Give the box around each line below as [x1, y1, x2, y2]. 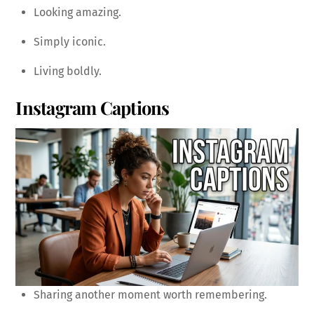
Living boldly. [34, 64, 102, 78]
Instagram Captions [15, 95, 170, 120]
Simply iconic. [34, 34, 106, 48]
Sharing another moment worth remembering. [34, 288, 267, 302]
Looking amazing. [34, 5, 121, 19]
